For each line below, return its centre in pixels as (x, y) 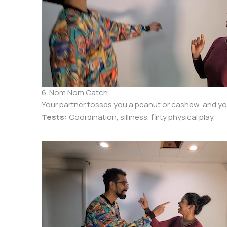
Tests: (55, 117)
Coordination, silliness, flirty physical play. (141, 117)
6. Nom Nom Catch (75, 92)
